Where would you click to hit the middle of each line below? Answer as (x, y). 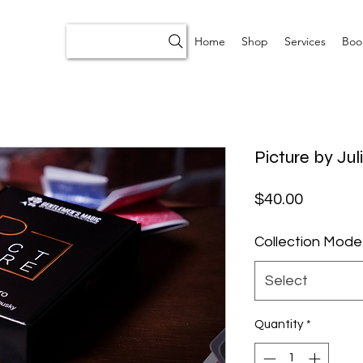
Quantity (279, 325)
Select (286, 281)
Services (305, 41)
